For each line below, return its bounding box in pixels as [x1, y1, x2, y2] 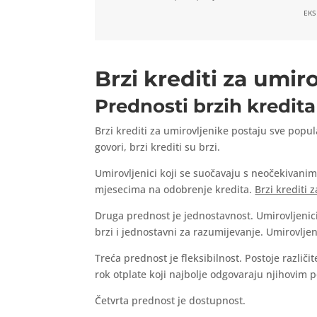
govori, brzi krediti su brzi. [95, 140, 221, 154]
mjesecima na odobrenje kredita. [95, 183, 255, 197]
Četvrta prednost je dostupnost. [95, 294, 246, 308]
